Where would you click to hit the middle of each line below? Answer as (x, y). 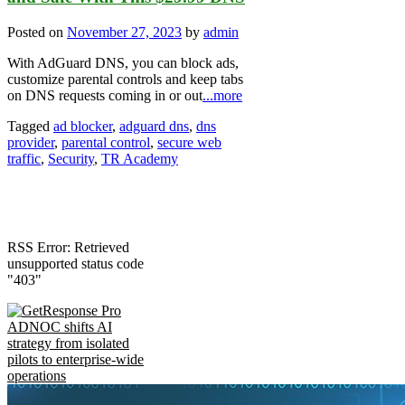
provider (31, 142)
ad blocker (83, 126)
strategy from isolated (68, 343)
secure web (189, 142)
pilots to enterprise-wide (75, 359)
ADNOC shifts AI (60, 326)
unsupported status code (75, 263)
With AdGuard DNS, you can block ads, (123, 62)
